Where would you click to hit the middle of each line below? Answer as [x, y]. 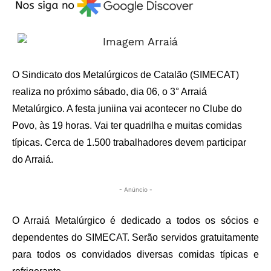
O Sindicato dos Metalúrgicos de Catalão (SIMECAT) [126, 75]
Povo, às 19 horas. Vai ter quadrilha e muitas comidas [127, 126]
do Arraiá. [33, 160]
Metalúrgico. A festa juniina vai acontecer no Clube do [127, 109]
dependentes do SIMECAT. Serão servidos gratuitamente [135, 238]
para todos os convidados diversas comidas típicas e [135, 255]
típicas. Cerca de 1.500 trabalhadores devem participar [129, 143]
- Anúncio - [135, 190]
